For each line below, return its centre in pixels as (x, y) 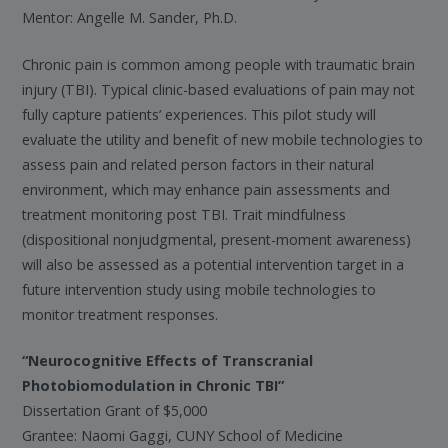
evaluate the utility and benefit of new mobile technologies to (223, 139)
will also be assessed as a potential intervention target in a (213, 264)
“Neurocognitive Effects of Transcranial (168, 361)
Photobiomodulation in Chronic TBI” (153, 386)
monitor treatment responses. (120, 314)
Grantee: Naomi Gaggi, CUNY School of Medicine (183, 436)
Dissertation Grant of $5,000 (115, 411)
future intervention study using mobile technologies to (199, 289)
